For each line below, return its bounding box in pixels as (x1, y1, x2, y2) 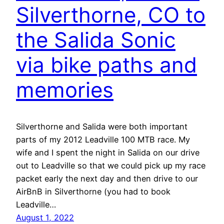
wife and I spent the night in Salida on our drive (16, 147, 199, 158)
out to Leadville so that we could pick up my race (16, 160, 205, 171)
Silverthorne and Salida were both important (16, 121, 187, 132)
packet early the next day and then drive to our (16, 173, 198, 184)
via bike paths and (16, 52, 197, 78)
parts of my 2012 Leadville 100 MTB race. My (16, 134, 190, 145)
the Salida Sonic (16, 27, 175, 53)
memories (16, 77, 113, 103)
